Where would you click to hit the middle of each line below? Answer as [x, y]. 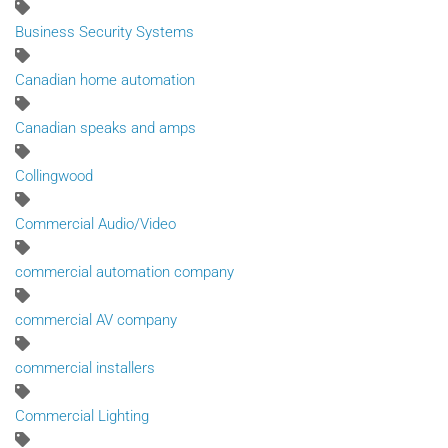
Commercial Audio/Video [95, 224]
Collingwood [54, 176]
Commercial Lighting [82, 416]
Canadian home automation [105, 80]
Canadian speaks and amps [105, 128]
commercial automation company [124, 272]
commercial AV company [96, 320]
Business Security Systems [104, 32]
